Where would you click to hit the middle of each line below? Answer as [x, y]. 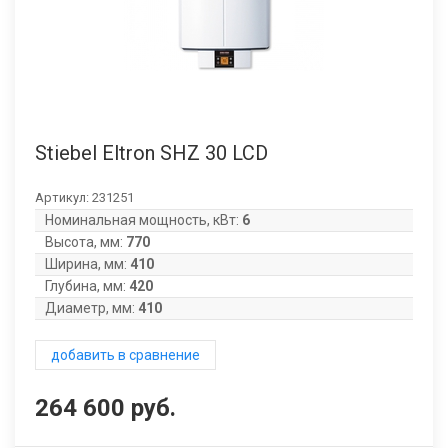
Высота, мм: [84, 242]
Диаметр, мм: [90, 308]
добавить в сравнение [125, 355]
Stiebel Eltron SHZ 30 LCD [151, 153]
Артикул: [63, 197]
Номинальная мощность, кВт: [142, 220]
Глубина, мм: [85, 286]
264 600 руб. [105, 408]
